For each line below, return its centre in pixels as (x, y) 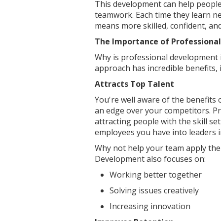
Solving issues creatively (154, 190)
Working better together (156, 175)
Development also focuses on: (151, 159)
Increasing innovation (150, 206)
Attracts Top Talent (134, 84)
